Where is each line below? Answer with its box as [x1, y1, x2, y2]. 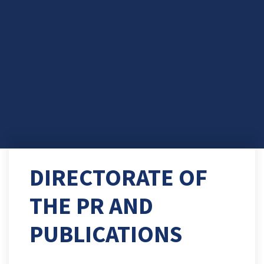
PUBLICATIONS [29, 219, 182, 249]
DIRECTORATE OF [29, 162, 207, 192]
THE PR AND [29, 190, 153, 220]
